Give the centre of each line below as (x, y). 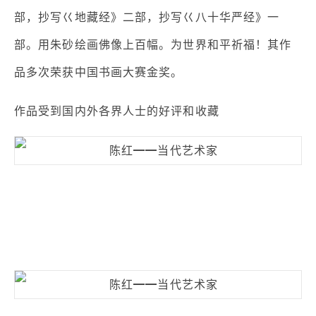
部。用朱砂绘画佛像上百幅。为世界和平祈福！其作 (153, 45)
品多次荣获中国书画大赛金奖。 (99, 72)
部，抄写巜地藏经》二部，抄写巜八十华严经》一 (147, 17)
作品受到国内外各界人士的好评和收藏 (117, 111)
